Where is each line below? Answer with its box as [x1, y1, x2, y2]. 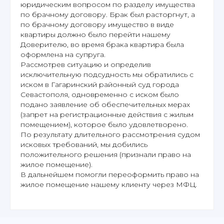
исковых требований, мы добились [20, 139, 147, 149]
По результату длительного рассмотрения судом [20, 129, 200, 139]
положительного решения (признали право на [20, 149, 191, 159]
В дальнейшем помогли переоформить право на [20, 169, 199, 179]
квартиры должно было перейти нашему [20, 29, 170, 39]
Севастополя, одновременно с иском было [20, 89, 179, 99]
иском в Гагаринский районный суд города [20, 79, 179, 89]
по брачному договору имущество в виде [20, 19, 174, 29]
